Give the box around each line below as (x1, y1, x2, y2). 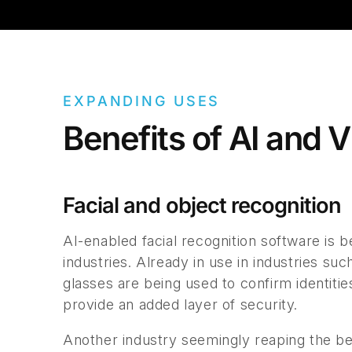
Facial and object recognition (63, 192, 342, 219)
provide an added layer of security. (63, 296, 299, 313)
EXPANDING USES (63, 93, 221, 110)
